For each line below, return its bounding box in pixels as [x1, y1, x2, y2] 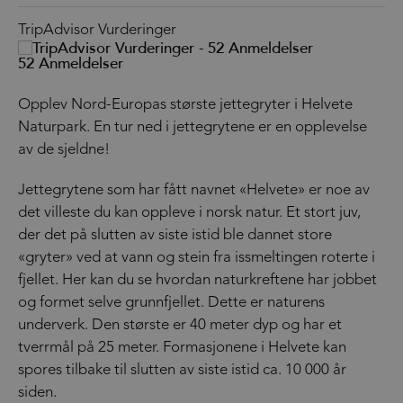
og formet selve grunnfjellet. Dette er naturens [18, 294, 325, 310]
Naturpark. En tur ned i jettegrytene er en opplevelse [18, 119, 367, 135]
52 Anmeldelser [18, 53, 123, 73]
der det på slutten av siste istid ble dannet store [18, 227, 332, 243]
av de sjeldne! [18, 141, 110, 157]
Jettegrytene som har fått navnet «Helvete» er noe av [18, 182, 370, 198]
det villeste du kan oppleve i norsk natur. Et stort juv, [18, 204, 361, 220]
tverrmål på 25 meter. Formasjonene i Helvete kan [18, 339, 346, 355]
